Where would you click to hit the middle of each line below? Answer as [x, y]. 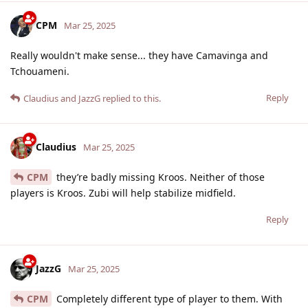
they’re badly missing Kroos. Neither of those [159, 177]
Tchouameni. [40, 71]
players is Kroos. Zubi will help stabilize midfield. [123, 192]
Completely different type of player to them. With [168, 298]
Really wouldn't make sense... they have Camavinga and [139, 55]
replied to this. [131, 98]
